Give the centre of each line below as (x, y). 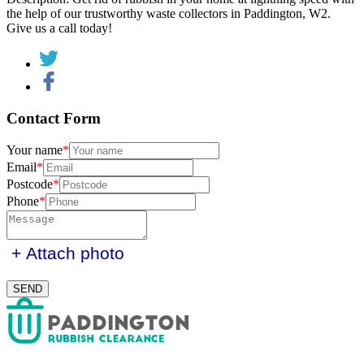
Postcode (30, 184)
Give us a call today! (59, 28)
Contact (35, 118)
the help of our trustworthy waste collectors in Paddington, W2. (169, 13)
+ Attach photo (68, 253)
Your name (35, 150)
